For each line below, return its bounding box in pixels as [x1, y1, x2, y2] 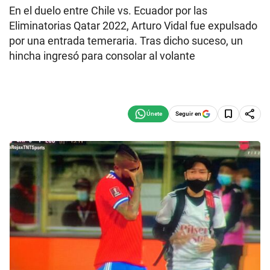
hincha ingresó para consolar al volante [9, 49, 195, 62]
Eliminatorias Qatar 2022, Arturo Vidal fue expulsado [9, 19, 257, 32]
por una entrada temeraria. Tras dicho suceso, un [9, 34, 243, 47]
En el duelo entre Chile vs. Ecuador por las [9, 4, 207, 17]
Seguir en [175, 110, 201, 117]
